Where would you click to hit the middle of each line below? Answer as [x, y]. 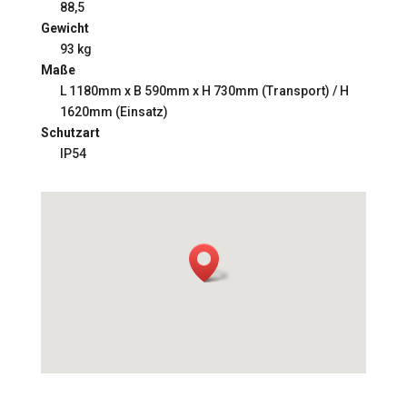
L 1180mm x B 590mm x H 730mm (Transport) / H [204, 91]
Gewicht [65, 29]
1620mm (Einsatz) [114, 112]
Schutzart [70, 133]
